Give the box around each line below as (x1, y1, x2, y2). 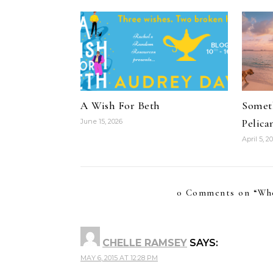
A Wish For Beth (80, 99, 160, 112)
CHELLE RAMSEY (102, 237, 187, 249)
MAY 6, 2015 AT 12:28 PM (80, 253, 158, 262)
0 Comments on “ (176, 187, 258, 198)
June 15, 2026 (80, 117, 122, 126)
